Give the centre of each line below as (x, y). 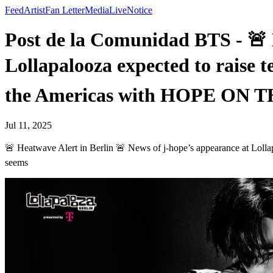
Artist (34, 10)
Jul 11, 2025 (28, 125)
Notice (140, 10)
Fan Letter (65, 10)
